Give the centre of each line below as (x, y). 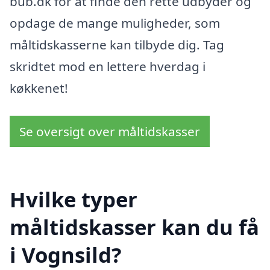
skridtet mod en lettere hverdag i (108, 66)
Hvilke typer (74, 199)
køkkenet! (39, 88)
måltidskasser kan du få (134, 227)
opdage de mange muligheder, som (115, 23)
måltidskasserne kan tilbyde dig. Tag (117, 44)
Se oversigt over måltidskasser (110, 131)
